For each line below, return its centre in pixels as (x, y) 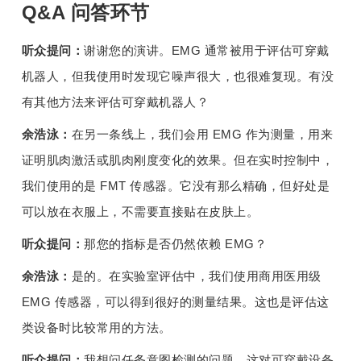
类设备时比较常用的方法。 (96, 328)
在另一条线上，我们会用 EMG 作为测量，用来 (202, 135)
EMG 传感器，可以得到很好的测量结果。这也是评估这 (175, 303)
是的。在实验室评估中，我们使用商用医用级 (196, 277)
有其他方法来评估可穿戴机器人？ (115, 103)
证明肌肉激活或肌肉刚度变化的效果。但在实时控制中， (178, 161)
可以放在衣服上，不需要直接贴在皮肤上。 (140, 212)
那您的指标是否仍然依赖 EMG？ (176, 245)
